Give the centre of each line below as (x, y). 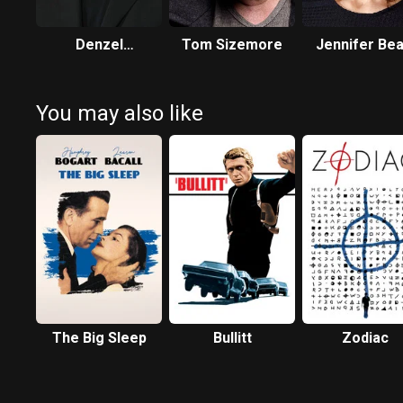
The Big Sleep (99, 338)
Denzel (99, 45)
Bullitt (232, 338)
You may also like (120, 113)
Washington (99, 66)
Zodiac (365, 338)
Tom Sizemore (232, 45)
